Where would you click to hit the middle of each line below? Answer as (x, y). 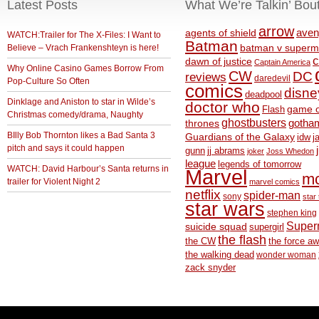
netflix (203, 194)
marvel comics (274, 182)
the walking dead (220, 255)
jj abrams (226, 151)
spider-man (272, 195)
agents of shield (221, 33)
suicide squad (216, 227)
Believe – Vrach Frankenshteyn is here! (83, 48)
